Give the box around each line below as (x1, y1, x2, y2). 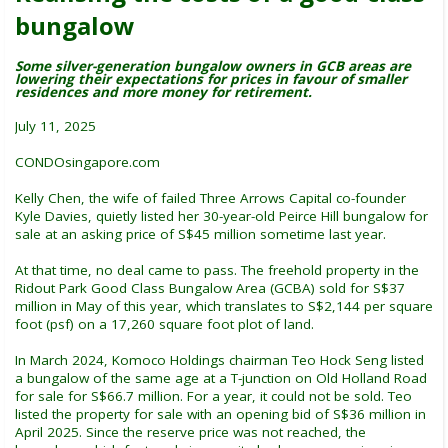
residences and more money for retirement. (15, 82, 312, 101)
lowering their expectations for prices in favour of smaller (15, 69, 407, 88)
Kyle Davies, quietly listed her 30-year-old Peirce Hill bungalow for (15, 206, 428, 225)
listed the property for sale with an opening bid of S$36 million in (15, 404, 426, 423)
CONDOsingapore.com (15, 152, 160, 171)
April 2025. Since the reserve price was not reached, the (15, 422, 366, 441)
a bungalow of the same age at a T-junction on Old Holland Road (15, 368, 427, 387)
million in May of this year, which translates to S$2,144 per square (15, 296, 433, 315)
